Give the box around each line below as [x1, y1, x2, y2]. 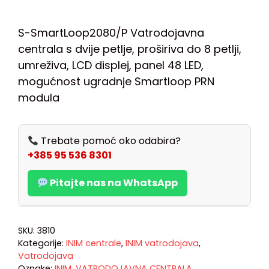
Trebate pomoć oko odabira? [38, 133, 181, 148]
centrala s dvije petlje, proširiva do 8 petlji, [18, 41, 241, 57]
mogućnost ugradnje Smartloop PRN [18, 74, 214, 89]
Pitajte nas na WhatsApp [48, 175, 178, 190]
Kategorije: [18, 237, 66, 249]
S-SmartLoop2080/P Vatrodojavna [18, 25, 204, 41]
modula [18, 90, 59, 106]
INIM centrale [66, 237, 121, 249]
